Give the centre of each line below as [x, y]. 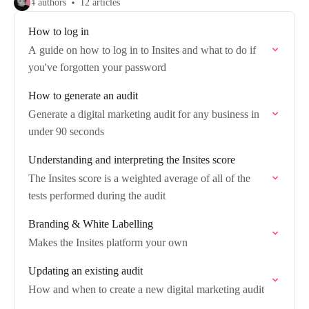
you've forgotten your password [97, 67]
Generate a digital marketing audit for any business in [144, 114]
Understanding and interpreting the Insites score [132, 160]
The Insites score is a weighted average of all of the [139, 178]
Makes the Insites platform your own [108, 242]
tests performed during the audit [97, 196]
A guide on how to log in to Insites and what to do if [142, 50]
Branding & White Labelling [91, 224]
